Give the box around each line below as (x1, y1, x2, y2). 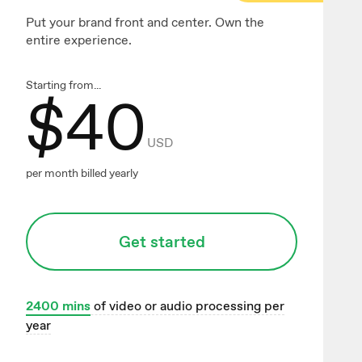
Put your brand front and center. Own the (26, 14, 264, 32)
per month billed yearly (26, 166, 138, 181)
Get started (118, 231, 205, 253)
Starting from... (26, 78, 101, 93)
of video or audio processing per (90, 297, 284, 315)
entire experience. (26, 32, 132, 49)
